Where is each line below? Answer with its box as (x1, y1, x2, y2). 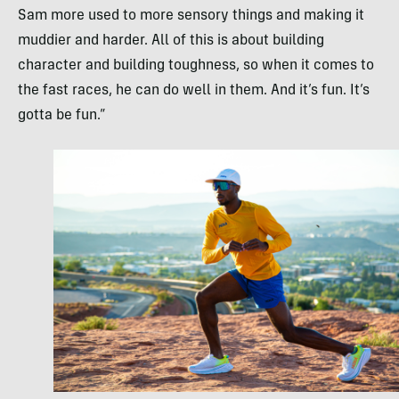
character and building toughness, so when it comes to (18, 59, 374, 74)
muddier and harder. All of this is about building (18, 34, 324, 49)
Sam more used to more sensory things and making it (18, 9, 364, 24)
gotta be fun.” (18, 109, 106, 124)
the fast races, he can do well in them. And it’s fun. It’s (18, 84, 370, 99)
